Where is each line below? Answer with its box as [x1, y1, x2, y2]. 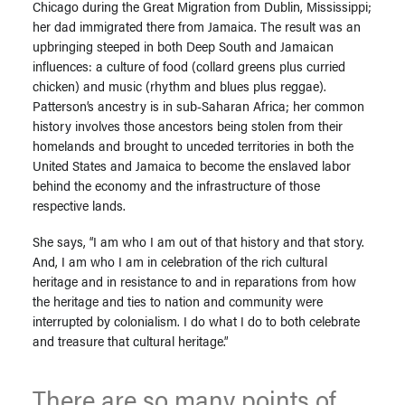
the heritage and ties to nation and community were [33, 291, 323, 310]
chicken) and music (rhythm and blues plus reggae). [33, 76, 326, 95]
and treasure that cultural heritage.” [33, 331, 228, 350]
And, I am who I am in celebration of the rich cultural [33, 251, 327, 270]
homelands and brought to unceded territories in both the [33, 136, 353, 155]
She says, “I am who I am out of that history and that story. [33, 231, 364, 250]
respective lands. [33, 195, 129, 214]
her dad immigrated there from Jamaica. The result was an [33, 16, 361, 35]
